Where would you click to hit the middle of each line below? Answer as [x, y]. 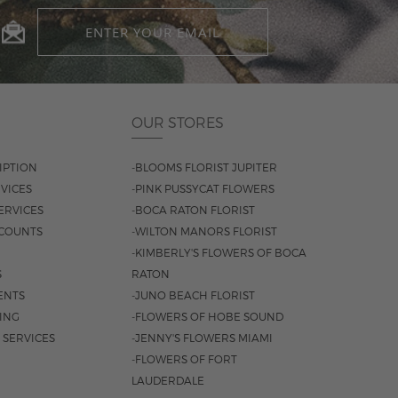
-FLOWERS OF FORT [184, 359]
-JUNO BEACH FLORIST [193, 295]
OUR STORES [178, 122]
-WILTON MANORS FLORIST [204, 231]
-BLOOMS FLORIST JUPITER [204, 167]
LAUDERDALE [168, 380]
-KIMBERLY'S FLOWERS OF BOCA [219, 252]
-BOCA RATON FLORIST [193, 210]
